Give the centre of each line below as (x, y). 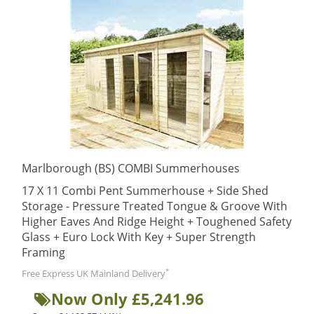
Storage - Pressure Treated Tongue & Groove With (155, 206)
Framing (43, 252)
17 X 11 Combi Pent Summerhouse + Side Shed (145, 191)
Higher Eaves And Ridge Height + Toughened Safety (157, 221)
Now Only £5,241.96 (128, 299)
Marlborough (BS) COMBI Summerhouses (131, 168)
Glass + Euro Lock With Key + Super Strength (139, 237)
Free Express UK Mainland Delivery (94, 273)
